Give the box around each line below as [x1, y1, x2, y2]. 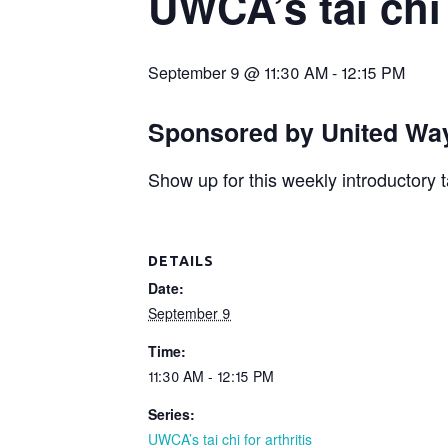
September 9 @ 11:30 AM [148, 61, 328, 85]
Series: [148, 404, 195, 425]
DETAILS [148, 253, 214, 270]
